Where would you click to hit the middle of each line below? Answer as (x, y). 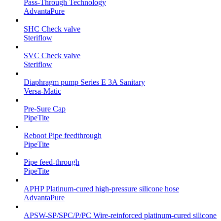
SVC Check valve (52, 55)
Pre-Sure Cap (45, 109)
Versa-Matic (42, 91)
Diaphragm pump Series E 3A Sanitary (84, 82)
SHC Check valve (52, 29)
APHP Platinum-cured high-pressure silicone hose (101, 188)
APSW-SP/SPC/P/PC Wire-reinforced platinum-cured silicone (120, 215)
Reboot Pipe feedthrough (63, 135)
